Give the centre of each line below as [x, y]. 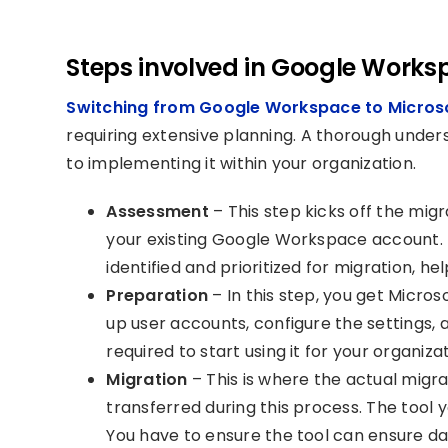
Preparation [159, 295]
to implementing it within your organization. [241, 163]
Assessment [160, 211]
